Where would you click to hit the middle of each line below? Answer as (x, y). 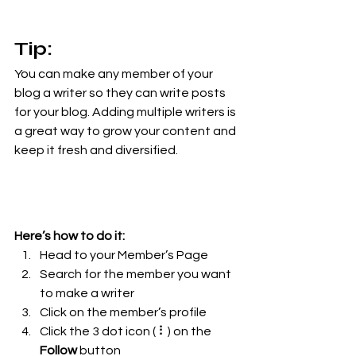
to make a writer (87, 293)
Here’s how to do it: (70, 236)
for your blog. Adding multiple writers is (126, 112)
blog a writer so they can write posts (121, 93)
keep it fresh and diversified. (97, 150)
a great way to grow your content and (126, 131)
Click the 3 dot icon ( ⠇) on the (127, 331)
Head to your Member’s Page (124, 255)
